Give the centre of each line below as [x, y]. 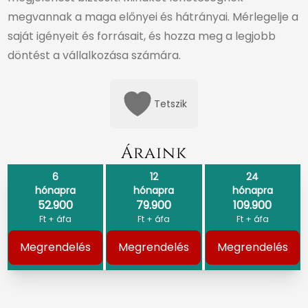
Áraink [154, 154]
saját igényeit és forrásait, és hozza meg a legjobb [142, 36]
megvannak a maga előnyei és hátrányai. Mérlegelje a [153, 17]
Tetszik [170, 104]
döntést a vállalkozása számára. [94, 56]
